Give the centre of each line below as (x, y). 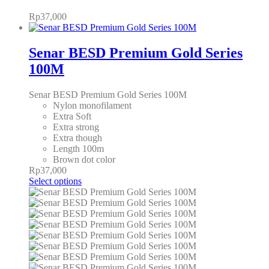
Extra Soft (72, 116)
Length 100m (78, 148)
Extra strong (76, 127)
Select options (55, 181)
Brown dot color (84, 159)
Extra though (77, 138)
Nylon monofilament (92, 105)
